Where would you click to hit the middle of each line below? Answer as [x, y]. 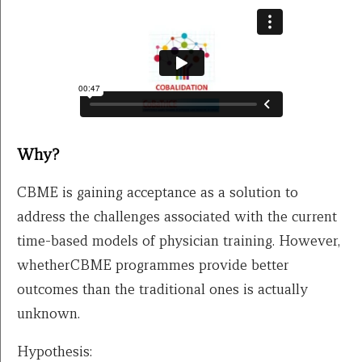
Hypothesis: [55, 351]
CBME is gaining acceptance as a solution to [158, 192]
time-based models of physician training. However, [179, 240]
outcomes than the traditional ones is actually [162, 288]
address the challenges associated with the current [177, 216]
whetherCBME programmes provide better [153, 264]
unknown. [48, 313]
